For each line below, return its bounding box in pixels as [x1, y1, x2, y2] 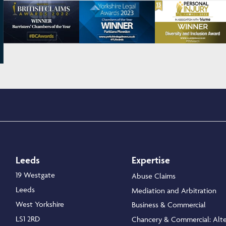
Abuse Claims [132, 171, 176, 181]
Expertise [132, 154, 170, 166]
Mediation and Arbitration [132, 186, 216, 196]
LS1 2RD [16, 214, 40, 224]
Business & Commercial [132, 200, 206, 210]
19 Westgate [16, 170, 55, 180]
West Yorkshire [16, 199, 64, 209]
